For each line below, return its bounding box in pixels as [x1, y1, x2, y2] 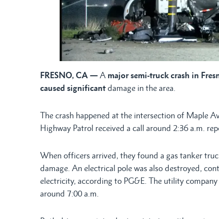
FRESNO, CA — [40, 70, 98, 81]
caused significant [40, 83, 106, 93]
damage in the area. [106, 83, 175, 93]
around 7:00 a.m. [40, 189, 99, 199]
